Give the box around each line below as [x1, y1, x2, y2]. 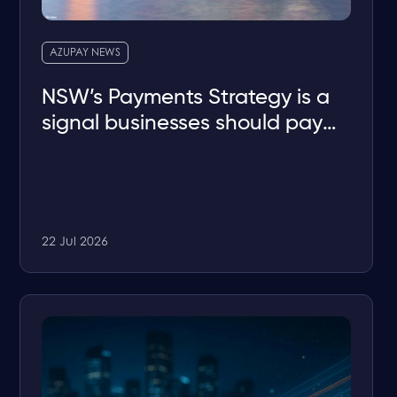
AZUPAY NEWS [50, 48, 121, 59]
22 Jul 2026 [42, 237, 109, 250]
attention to [42, 138, 157, 160]
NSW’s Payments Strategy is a [42, 87, 331, 109]
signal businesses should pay [42, 113, 323, 135]
